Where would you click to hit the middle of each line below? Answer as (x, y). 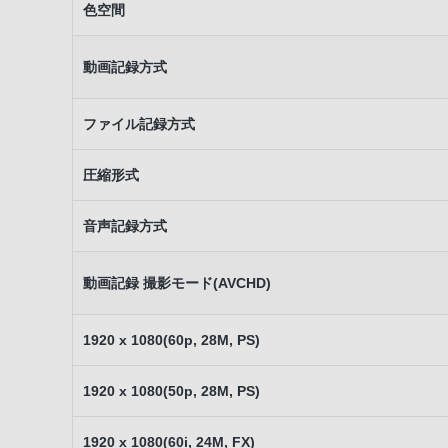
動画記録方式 (125, 67)
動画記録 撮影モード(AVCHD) (177, 283)
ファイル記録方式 (139, 124)
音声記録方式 (125, 226)
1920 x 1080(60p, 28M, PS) (171, 340)
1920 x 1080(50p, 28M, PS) (171, 391)
